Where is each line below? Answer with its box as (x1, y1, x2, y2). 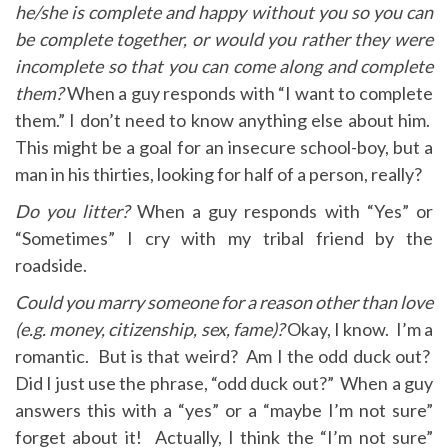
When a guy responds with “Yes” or (136, 200, 434, 222)
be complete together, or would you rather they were (15, 28, 433, 50)
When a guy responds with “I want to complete (66, 82, 434, 104)
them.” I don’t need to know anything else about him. (15, 109, 433, 131)
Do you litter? (15, 200, 137, 222)
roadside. (15, 254, 87, 276)
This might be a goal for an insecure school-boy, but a (15, 136, 433, 158)
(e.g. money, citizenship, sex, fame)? (15, 318, 284, 340)
